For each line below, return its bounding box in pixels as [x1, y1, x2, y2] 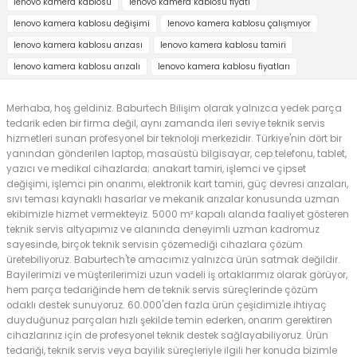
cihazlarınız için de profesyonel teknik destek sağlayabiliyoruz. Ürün [6, 328, 328, 342]
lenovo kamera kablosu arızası [14, 38, 143, 51]
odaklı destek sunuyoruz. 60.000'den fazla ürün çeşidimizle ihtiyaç [6, 298, 327, 312]
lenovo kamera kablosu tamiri [160, 38, 286, 51]
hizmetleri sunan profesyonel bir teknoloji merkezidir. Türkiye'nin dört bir [6, 131, 342, 145]
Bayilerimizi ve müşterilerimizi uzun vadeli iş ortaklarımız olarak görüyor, [6, 268, 347, 281]
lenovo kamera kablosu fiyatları [158, 60, 290, 73]
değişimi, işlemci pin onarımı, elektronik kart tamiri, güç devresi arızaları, [6, 177, 348, 190]
